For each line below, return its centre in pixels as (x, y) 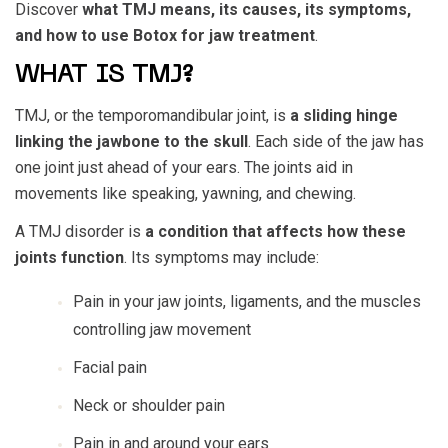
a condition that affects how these (275, 231)
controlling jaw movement (162, 329)
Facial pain (110, 367)
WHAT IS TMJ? (104, 76)
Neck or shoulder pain (149, 405)
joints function (69, 257)
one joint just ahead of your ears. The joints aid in (184, 167)
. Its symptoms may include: (221, 257)
